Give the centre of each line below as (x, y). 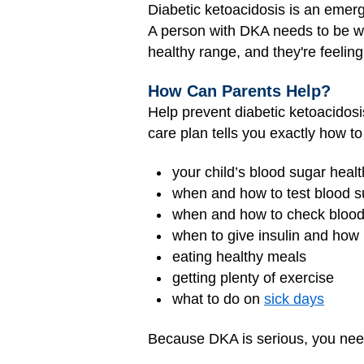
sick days (294, 299)
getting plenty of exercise (253, 278)
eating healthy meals (239, 257)
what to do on (218, 299)
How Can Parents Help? (239, 91)
